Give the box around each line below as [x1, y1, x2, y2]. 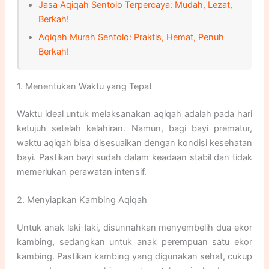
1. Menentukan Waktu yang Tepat [16, 80, 152, 92]
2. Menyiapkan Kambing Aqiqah [16, 194, 147, 205]
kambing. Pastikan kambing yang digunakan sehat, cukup [16, 250, 253, 262]
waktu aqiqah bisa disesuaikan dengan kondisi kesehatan [16, 137, 253, 148]
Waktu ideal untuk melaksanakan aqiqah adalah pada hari [16, 108, 253, 119]
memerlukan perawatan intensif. [16, 166, 147, 177]
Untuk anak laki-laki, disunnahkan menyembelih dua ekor [16, 222, 253, 233]
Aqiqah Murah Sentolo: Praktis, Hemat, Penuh [38, 31, 224, 43]
